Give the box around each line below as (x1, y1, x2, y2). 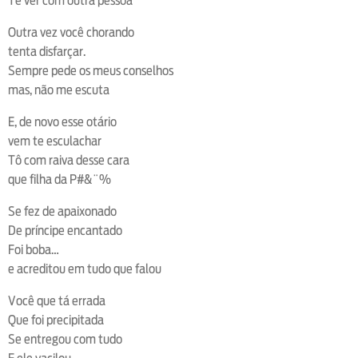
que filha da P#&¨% (8, 172, 111, 188)
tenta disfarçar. (8, 44, 86, 60)
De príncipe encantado (8, 223, 122, 239)
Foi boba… (8, 242, 59, 258)
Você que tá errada (8, 293, 105, 309)
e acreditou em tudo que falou (8, 261, 161, 277)
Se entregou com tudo (8, 332, 122, 348)
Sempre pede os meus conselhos (8, 63, 173, 79)
